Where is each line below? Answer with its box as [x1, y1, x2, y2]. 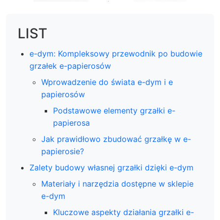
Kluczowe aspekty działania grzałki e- [53, 207, 194, 217]
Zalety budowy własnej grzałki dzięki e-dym [29, 163, 193, 172]
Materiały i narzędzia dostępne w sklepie [41, 179, 193, 189]
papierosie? [41, 146, 84, 156]
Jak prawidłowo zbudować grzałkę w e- [41, 134, 191, 144]
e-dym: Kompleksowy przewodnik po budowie [29, 49, 202, 58]
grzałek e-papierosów [29, 61, 111, 71]
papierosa [53, 118, 90, 128]
